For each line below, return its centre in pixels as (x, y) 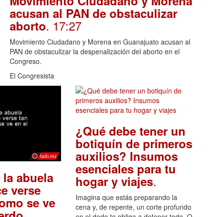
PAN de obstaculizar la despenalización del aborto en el (95, 52)
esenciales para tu (125, 169)
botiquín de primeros (134, 144)
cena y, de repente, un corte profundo (133, 207)
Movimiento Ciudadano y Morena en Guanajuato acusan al (100, 42)
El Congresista (32, 76)
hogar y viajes (114, 181)
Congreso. (26, 61)
